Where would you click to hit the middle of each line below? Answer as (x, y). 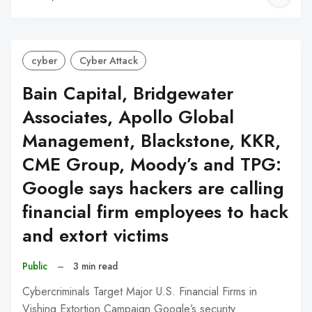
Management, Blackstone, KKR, (151, 141)
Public (35, 266)
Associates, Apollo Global (128, 118)
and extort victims (95, 236)
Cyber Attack (108, 61)
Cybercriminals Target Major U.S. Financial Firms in (140, 292)
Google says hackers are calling (153, 189)
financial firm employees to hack (155, 212)
